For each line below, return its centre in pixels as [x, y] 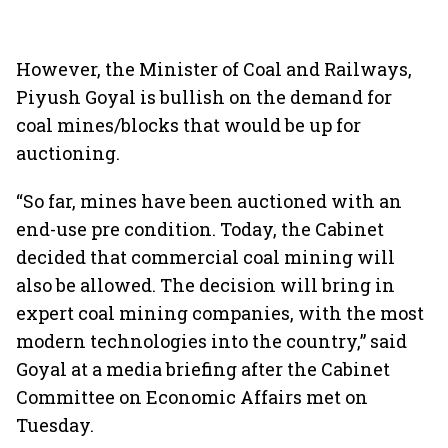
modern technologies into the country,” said [211, 341]
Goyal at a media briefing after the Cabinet [203, 369]
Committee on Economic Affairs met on [192, 397]
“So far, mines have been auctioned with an [209, 201]
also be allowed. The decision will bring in [205, 285]
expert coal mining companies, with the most [220, 313]
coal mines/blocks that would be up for [188, 125]
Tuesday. [55, 425]
